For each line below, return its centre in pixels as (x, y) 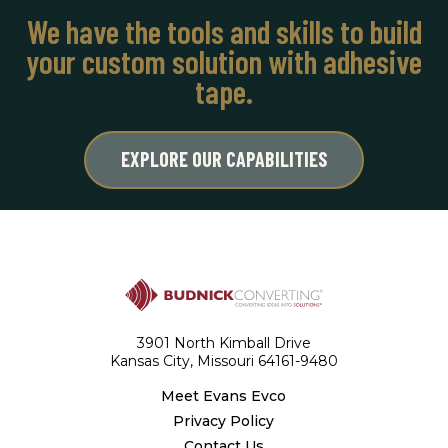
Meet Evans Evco (224, 395)
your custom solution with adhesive (224, 60)
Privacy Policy (224, 420)
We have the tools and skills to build (224, 30)
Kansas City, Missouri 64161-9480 (223, 360)
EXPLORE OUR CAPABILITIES (224, 158)
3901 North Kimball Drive (223, 342)
